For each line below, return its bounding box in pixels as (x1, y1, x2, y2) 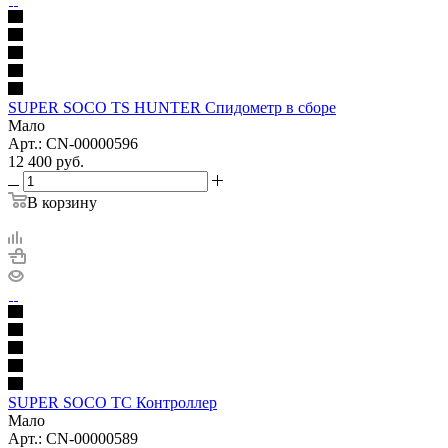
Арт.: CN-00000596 (8, 134, 138, 152)
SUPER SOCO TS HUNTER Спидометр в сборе (8, 98, 336, 116)
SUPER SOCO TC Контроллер (8, 393, 217, 411)
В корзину (27, 193, 97, 211)
